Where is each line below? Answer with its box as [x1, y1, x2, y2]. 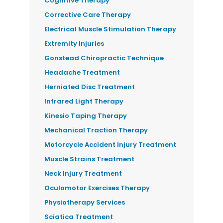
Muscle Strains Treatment [44, 154, 135, 164]
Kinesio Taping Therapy [44, 111, 127, 121]
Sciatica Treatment [44, 212, 113, 222]
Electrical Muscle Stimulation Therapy [44, 24, 177, 34]
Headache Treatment [44, 68, 120, 78]
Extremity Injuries [44, 39, 105, 49]
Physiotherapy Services [44, 198, 125, 208]
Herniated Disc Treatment [44, 82, 135, 92]
